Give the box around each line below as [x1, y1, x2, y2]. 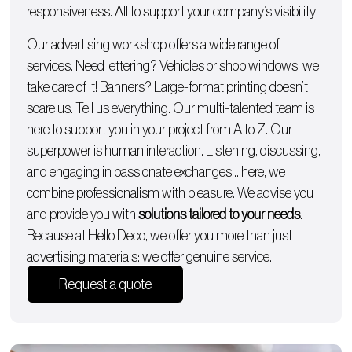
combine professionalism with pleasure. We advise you [27, 185, 314, 200]
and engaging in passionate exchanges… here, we [27, 164, 286, 179]
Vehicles [159, 58, 205, 73]
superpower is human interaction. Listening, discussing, [27, 143, 321, 158]
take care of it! [27, 79, 101, 94]
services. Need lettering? [27, 58, 160, 73]
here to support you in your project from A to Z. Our [27, 122, 293, 137]
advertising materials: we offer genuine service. [27, 249, 273, 264]
